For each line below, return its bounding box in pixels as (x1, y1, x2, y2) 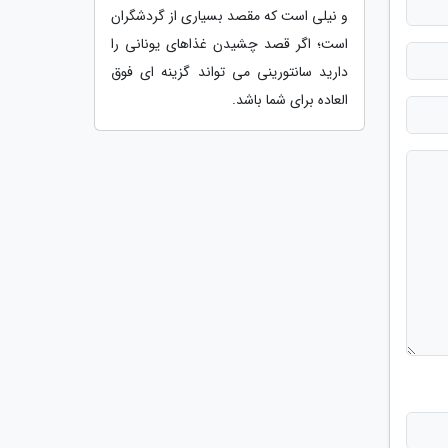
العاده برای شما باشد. (232, 88, 348, 111)
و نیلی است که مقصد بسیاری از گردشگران (111, 4, 348, 27)
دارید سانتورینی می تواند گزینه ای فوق (111, 60, 348, 83)
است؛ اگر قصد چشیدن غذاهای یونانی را (111, 32, 348, 55)
